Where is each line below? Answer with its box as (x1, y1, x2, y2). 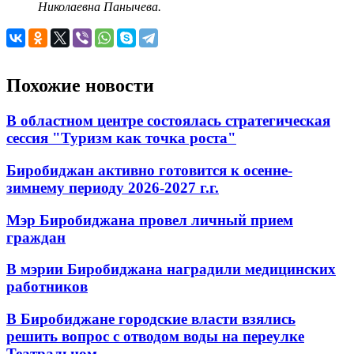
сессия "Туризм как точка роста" (6, 130, 236, 147)
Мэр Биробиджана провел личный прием (6, 211, 293, 228)
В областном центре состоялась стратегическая (6, 112, 330, 130)
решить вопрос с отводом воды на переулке (6, 328, 304, 345)
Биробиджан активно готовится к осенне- (6, 161, 292, 179)
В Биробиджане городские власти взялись (6, 311, 296, 328)
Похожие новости (6, 75, 154, 96)
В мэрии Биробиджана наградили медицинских (6, 261, 336, 278)
